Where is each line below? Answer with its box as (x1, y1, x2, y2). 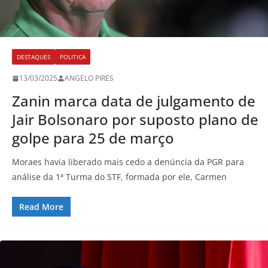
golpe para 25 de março (12, 128, 174, 148)
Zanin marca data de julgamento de (12, 91, 255, 111)
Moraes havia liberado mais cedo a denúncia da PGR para (12, 156, 244, 168)
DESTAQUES (17, 53, 50, 62)
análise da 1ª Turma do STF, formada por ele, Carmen (12, 171, 227, 183)
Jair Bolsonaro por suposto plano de (12, 109, 258, 130)
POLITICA (60, 53, 86, 62)
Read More (19, 201, 63, 213)
